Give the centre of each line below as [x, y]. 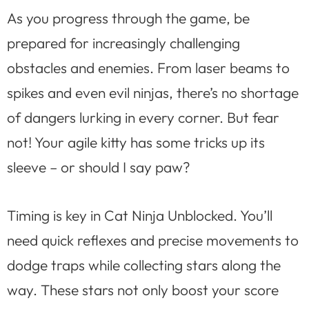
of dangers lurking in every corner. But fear [143, 118]
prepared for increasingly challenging [123, 43]
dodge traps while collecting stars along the [144, 265]
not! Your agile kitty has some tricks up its [136, 142]
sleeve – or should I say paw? [99, 167]
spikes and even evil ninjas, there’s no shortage [153, 93]
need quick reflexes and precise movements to [153, 240]
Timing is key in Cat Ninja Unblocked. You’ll [140, 215]
